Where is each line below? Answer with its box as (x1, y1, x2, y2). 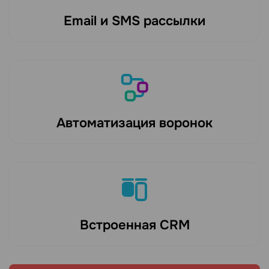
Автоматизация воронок (56, 115, 213, 132)
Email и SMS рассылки (64, 13, 205, 30)
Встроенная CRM (79, 217, 190, 234)
